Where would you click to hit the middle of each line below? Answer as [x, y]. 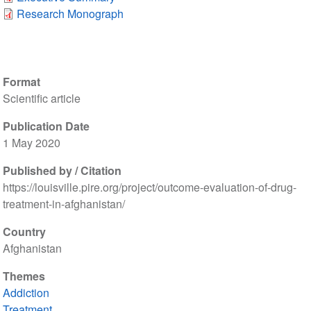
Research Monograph [70, 14]
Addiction [26, 293]
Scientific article [41, 99]
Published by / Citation [62, 171]
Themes [24, 276]
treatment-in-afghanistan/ [64, 204]
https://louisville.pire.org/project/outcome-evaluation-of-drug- [149, 187]
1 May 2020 [31, 143]
